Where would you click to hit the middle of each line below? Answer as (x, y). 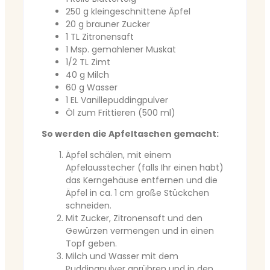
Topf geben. (91, 244)
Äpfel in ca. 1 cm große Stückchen (137, 193)
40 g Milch (87, 75)
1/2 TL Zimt (88, 62)
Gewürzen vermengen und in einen (140, 231)
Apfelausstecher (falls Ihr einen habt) (145, 168)
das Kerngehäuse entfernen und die (142, 181)
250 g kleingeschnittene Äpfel (128, 12)
